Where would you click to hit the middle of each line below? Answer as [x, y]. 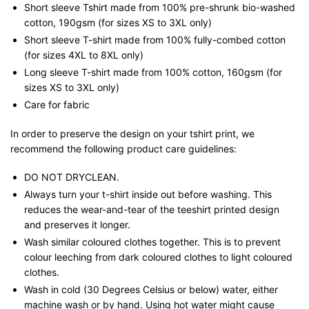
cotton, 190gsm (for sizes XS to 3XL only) [118, 22]
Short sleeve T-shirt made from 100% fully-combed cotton [155, 39]
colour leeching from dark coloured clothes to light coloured [158, 257]
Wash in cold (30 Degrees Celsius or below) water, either [151, 289]
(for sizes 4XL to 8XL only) [84, 54]
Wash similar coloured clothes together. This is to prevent [152, 242]
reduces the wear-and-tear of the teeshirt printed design [152, 209]
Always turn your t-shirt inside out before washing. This [148, 194]
